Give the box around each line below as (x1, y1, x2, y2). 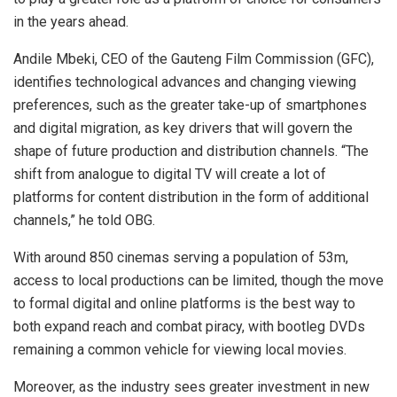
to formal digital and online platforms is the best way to (13, 295, 355, 313)
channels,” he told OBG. (13, 212, 155, 230)
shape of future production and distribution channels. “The (13, 143, 369, 160)
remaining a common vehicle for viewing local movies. (13, 341, 346, 359)
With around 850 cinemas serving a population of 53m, (13, 249, 348, 267)
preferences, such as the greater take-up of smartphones (13, 97, 367, 114)
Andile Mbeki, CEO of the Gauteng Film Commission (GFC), (13, 51, 374, 68)
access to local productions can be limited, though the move (13, 272, 384, 290)
